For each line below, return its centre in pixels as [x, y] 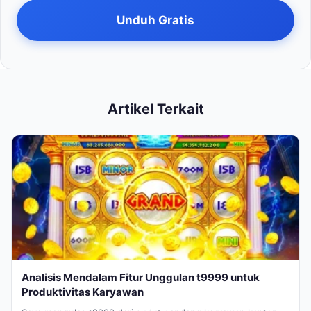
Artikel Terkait [155, 109]
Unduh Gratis [155, 20]
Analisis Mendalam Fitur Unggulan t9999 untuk [141, 277]
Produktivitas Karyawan [83, 292]
